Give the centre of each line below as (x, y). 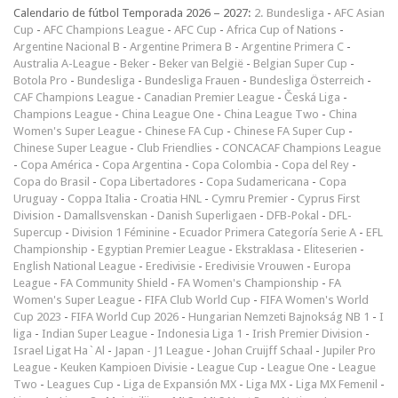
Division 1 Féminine (121, 233)
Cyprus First (329, 199)
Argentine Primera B (181, 47)
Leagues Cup (80, 385)
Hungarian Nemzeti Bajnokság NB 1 (279, 317)
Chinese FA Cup (184, 131)
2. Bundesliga (289, 13)
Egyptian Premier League (162, 250)
